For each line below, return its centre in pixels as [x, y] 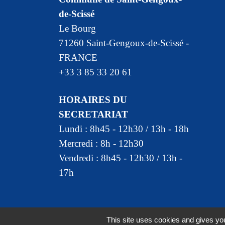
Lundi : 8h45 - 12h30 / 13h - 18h [124, 129]
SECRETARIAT [93, 115]
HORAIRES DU [93, 100]
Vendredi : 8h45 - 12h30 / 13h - [121, 158]
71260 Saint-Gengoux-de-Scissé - [124, 43]
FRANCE [78, 57]
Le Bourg [77, 28]
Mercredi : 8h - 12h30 [101, 144]
